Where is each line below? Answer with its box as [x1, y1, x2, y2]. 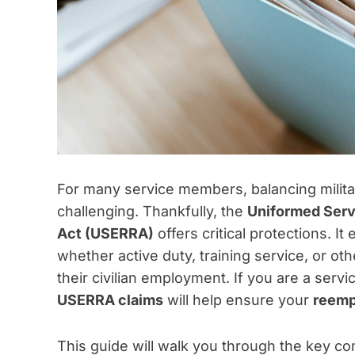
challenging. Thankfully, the [57, 203, 247, 220]
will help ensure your [163, 292, 313, 309]
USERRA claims [57, 292, 163, 309]
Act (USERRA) [57, 225, 154, 242]
